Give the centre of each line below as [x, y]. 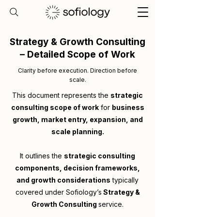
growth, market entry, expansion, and [77, 119]
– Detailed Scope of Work [77, 54]
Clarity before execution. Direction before [77, 70]
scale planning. [77, 132]
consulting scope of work [55, 107]
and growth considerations [63, 180]
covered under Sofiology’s [58, 192]
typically [124, 180]
